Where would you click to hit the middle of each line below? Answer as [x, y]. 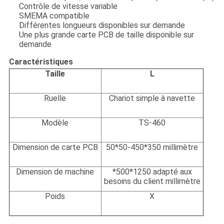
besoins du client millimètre [152, 181]
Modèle [55, 123]
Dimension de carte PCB [55, 147]
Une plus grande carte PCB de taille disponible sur [106, 35]
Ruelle [55, 98]
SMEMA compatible [54, 16]
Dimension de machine [55, 172]
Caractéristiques [41, 62]
